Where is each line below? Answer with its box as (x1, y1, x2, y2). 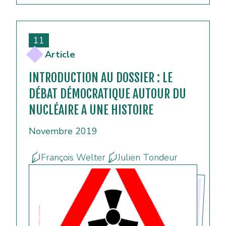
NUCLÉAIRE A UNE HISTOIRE (29, 102, 153, 118)
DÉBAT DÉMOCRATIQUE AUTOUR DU (29, 86, 186, 102)
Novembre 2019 (29, 125, 97, 138)
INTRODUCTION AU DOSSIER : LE (29, 70, 173, 86)
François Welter (41, 151, 105, 164)
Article (45, 48, 75, 61)
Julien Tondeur (118, 151, 178, 164)
